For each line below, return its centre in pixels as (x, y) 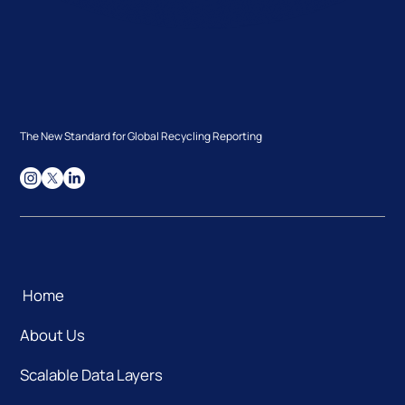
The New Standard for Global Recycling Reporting (141, 137)
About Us (53, 334)
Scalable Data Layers (92, 374)
